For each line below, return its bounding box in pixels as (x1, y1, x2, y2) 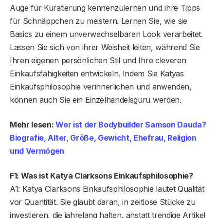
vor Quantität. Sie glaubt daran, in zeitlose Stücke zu (10, 197, 196, 207)
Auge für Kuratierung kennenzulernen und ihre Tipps (10, 2, 200, 13)
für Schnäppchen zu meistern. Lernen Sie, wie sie (10, 16, 187, 26)
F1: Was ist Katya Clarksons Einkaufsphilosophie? (10, 170, 193, 181)
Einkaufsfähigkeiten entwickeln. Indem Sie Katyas (10, 68, 184, 78)
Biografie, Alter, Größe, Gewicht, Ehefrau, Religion (10, 132, 197, 143)
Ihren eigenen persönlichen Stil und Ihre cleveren (10, 55, 186, 65)
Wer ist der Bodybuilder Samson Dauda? (55, 119, 206, 129)
